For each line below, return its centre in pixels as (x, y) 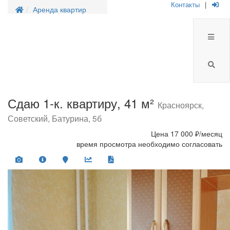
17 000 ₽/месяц (196, 133)
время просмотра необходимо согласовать (149, 144)
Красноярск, (181, 105)
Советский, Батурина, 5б (55, 118)
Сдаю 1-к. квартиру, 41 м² (83, 103)
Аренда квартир (60, 9)
